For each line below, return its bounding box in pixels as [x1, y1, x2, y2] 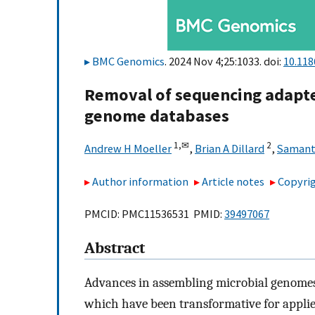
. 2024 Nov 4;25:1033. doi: [165, 54, 283, 68]
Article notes [202, 174, 265, 188]
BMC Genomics [92, 54, 165, 68]
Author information [92, 174, 188, 188]
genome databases [84, 105, 229, 127]
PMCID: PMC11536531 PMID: [84, 207, 224, 221]
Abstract [84, 239, 145, 258]
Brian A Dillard [195, 141, 264, 156]
